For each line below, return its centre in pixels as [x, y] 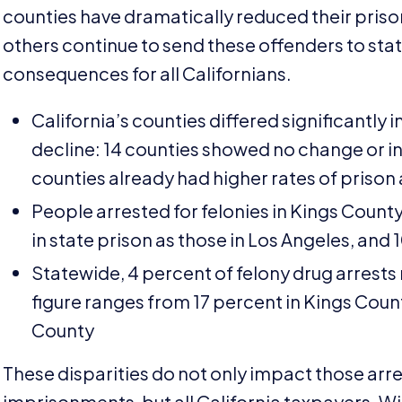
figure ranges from [113, 301]
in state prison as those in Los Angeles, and [213, 239]
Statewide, [80, 272]
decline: [68, 148]
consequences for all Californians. [149, 73]
